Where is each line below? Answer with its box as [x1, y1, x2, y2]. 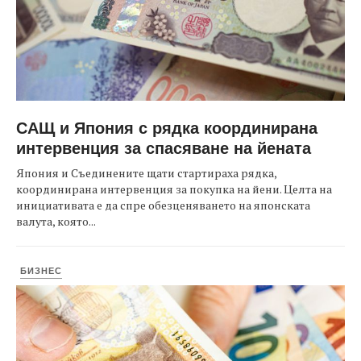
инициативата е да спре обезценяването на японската [16, 197, 310, 213]
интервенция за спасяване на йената [16, 135, 311, 159]
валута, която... [16, 214, 96, 229]
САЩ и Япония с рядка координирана [16, 115, 317, 139]
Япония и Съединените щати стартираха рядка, [16, 165, 276, 180]
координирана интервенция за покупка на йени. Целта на [16, 181, 332, 197]
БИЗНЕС [20, 264, 62, 276]
